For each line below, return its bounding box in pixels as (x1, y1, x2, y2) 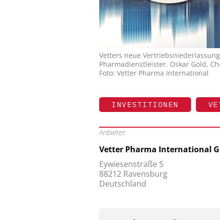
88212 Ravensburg (99, 168, 167, 180)
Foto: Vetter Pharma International (99, 68, 209, 78)
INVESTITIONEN (111, 100, 179, 110)
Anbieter (99, 128, 125, 137)
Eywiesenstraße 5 (99, 159, 164, 170)
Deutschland (99, 178, 146, 190)
